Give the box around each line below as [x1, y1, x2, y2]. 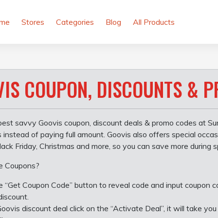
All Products [133, 17, 175, 27]
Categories [56, 17, 94, 27]
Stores [21, 17, 44, 27]
